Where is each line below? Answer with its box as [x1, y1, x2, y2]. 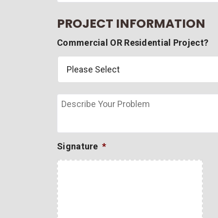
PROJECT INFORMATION [57, 15, 205, 32]
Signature [57, 141, 98, 151]
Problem [57, 117, 92, 127]
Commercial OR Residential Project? [57, 37, 209, 48]
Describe [57, 94, 93, 105]
